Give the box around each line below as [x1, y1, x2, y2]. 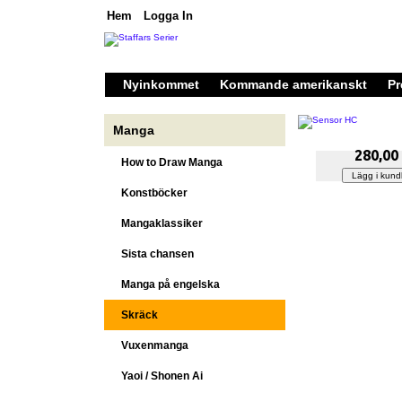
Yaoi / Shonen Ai [113, 370, 204, 383]
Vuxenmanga [113, 339, 189, 353]
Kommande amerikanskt [220, 76, 367, 92]
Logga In [144, 9, 193, 22]
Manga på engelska [113, 278, 221, 292]
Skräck [113, 309, 159, 322]
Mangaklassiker [113, 217, 204, 231]
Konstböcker [113, 187, 188, 200]
